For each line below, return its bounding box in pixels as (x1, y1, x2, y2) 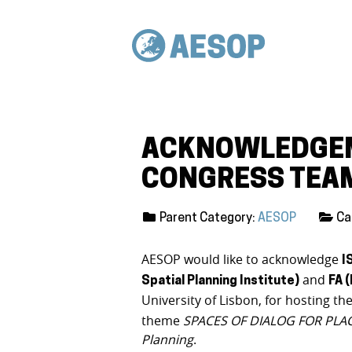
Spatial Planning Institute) (141, 274, 300, 288)
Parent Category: (157, 211, 258, 225)
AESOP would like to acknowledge (141, 250, 343, 268)
